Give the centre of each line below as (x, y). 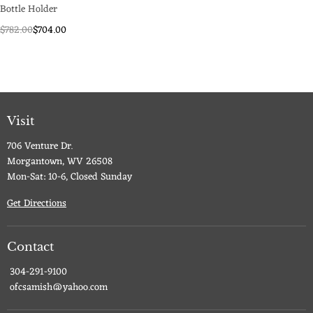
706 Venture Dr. (40, 146)
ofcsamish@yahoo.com (57, 287)
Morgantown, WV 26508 (60, 162)
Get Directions (37, 204)
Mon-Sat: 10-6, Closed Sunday (70, 177)
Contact (30, 247)
